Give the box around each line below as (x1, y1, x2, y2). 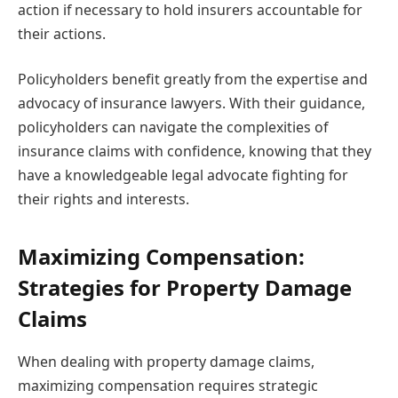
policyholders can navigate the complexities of (18, 117, 328, 138)
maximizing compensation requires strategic (18, 375, 318, 395)
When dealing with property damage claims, (18, 351, 314, 371)
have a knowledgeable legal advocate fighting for (18, 165, 348, 186)
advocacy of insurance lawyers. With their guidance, (18, 93, 365, 114)
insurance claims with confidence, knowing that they (18, 141, 371, 162)
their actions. (18, 23, 106, 44)
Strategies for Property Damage (18, 272, 352, 302)
